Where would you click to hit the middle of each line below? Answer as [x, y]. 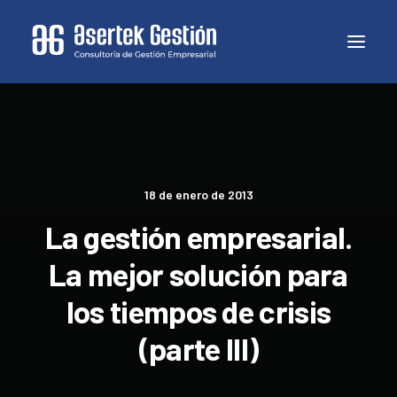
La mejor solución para [198, 274]
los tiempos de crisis [198, 311]
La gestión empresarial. [198, 237]
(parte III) [198, 348]
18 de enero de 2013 [198, 195]
